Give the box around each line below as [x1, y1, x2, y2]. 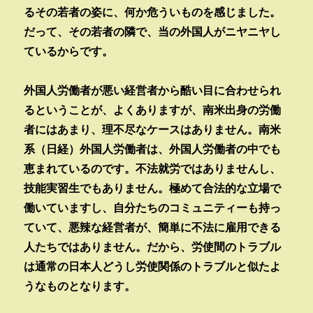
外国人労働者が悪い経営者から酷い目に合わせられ [24, 82, 282, 97]
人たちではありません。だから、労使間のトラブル [24, 239, 282, 254]
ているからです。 [24, 43, 114, 58]
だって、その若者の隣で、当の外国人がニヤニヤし [24, 24, 282, 38]
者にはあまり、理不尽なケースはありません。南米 [24, 122, 282, 136]
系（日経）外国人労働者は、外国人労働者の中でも [24, 141, 282, 156]
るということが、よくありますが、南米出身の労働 [24, 102, 282, 117]
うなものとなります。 [24, 278, 136, 293]
